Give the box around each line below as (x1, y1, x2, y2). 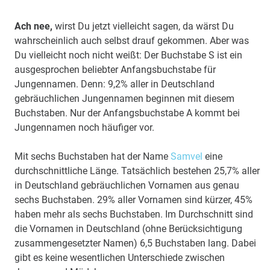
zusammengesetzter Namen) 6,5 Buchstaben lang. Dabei (14, 237, 256, 249)
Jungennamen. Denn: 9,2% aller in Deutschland (14, 78, 215, 90)
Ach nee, (14, 20, 52, 32)
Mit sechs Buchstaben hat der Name (14, 150, 171, 162)
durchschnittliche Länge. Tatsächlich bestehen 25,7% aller (14, 165, 260, 177)
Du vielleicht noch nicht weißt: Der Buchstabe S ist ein (14, 49, 242, 61)
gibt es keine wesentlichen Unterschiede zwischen (14, 251, 225, 263)
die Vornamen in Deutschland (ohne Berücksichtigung (14, 222, 242, 234)
